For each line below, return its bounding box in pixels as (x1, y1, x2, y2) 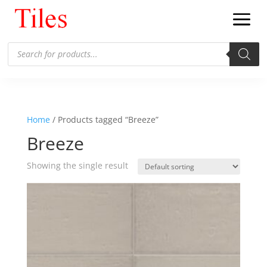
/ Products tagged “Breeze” (49, 113, 159, 125)
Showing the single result (26, 159, 128, 171)
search (7, 48, 34, 60)
